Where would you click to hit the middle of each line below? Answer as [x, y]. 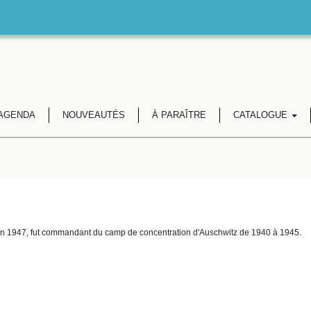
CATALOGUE [261, 115]
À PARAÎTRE [179, 115]
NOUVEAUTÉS [93, 115]
